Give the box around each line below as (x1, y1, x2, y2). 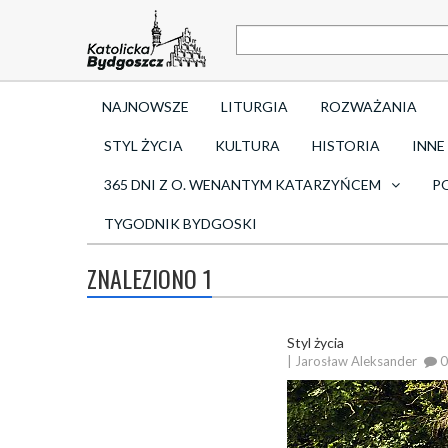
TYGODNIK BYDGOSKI (104, 215, 257, 232)
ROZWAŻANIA (320, 98, 417, 115)
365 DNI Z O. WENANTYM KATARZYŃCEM (104, 176, 381, 193)
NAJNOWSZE (102, 98, 189, 115)
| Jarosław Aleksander (287, 353, 417, 369)
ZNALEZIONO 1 (87, 260, 212, 296)
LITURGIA (221, 98, 288, 115)
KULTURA (215, 137, 280, 154)
